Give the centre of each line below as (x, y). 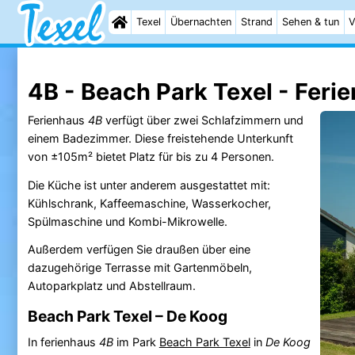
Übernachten (200, 22)
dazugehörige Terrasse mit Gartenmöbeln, (139, 268)
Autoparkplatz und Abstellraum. (111, 286)
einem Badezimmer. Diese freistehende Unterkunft (160, 138)
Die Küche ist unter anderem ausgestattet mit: (149, 185)
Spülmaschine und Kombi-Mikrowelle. (127, 221)
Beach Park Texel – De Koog (127, 317)
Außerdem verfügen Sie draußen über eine (139, 250)
